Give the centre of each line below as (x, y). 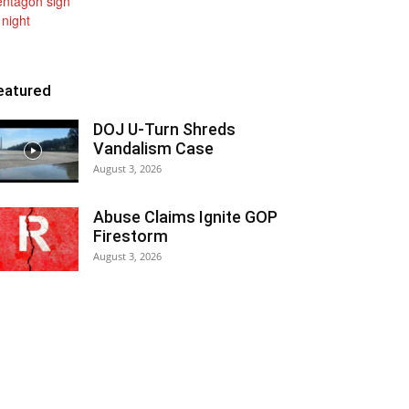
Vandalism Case (153, 148)
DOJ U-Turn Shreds (164, 129)
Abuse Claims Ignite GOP (185, 217)
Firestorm (131, 236)
